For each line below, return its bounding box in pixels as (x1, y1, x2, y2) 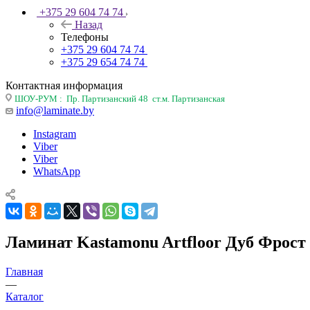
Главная (6, 265, 43, 277)
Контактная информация (6, 79, 122, 91)
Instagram (33, 127, 76, 140)
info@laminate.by (16, 104, 94, 116)
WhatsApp (33, 165, 80, 177)
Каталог (6, 290, 44, 302)
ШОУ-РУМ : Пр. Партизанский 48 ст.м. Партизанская (15, 93, 225, 104)
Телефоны (61, 30, 109, 43)
